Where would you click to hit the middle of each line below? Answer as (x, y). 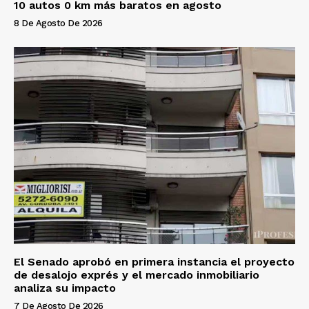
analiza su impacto (65, 288)
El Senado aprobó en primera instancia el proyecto (154, 262)
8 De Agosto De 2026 (58, 23)
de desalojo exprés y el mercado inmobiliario (137, 275)
